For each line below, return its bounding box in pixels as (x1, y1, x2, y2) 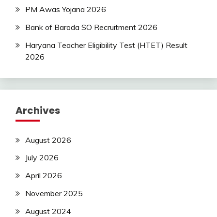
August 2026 (25, 135, 71, 145)
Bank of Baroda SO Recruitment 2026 (25, 22, 157, 32)
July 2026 (25, 153, 59, 163)
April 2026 (25, 170, 62, 181)
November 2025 (25, 188, 83, 199)
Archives (15, 103, 60, 117)
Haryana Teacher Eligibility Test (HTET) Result (25, 40, 187, 50)
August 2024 (25, 206, 71, 216)
